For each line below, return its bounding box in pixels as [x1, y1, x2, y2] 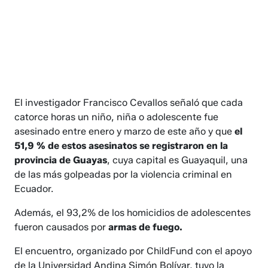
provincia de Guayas [14, 154, 108, 166]
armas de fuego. [106, 221, 183, 233]
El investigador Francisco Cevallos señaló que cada [14, 96, 243, 108]
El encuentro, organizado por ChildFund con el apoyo [14, 245, 252, 257]
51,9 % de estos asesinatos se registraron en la [14, 139, 229, 151]
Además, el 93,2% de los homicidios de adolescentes [14, 206, 251, 218]
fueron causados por [14, 221, 106, 233]
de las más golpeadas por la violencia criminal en [14, 168, 233, 180]
